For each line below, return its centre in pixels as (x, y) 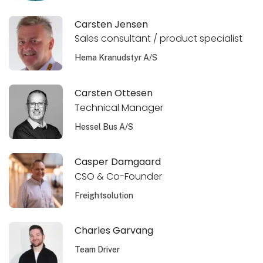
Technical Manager (119, 107)
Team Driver (97, 249)
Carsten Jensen (112, 24)
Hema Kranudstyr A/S (116, 58)
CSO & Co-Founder (119, 176)
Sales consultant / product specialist (159, 39)
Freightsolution (104, 195)
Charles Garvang (114, 230)
